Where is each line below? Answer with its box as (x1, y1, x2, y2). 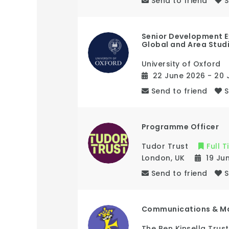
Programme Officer (141, 121, 219, 132)
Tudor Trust (141, 141, 189, 151)
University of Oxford (141, 58, 221, 69)
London (141, 152, 171, 163)
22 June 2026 (152, 70, 208, 81)
